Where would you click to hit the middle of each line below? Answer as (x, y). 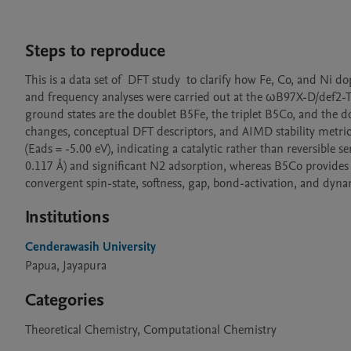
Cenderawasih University (90, 247)
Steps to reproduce (95, 51)
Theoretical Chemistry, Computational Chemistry (151, 330)
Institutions (67, 217)
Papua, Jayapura (66, 266)
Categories (65, 300)
